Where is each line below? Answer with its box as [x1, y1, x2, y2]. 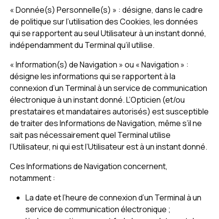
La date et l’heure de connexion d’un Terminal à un [25, 192, 201, 203]
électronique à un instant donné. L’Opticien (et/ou [10, 94, 185, 105]
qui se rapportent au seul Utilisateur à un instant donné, [10, 28, 206, 39]
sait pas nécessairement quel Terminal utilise [10, 130, 171, 140]
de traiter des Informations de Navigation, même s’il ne [10, 118, 202, 129]
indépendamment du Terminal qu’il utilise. [10, 40, 154, 50]
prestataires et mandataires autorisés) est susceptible [10, 106, 209, 117]
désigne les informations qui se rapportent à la [10, 71, 175, 82]
